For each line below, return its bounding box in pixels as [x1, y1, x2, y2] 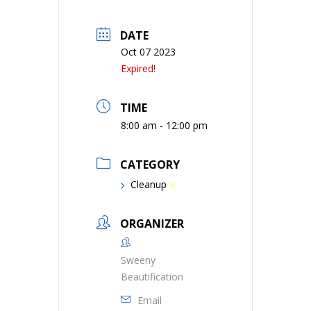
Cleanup [131, 178, 167, 191]
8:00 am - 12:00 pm [121, 119, 208, 132]
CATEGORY [120, 157, 180, 172]
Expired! [121, 62, 155, 75]
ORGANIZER [120, 216, 184, 231]
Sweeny [121, 253, 155, 267]
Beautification [121, 270, 183, 283]
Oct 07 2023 [121, 45, 176, 58]
